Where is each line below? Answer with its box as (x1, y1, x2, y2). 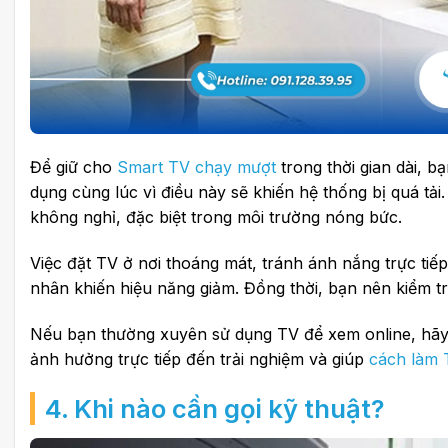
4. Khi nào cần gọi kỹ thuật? (45, 393, 385, 425)
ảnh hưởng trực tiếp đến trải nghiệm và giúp (30, 348, 364, 369)
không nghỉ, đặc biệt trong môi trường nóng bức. (30, 207, 402, 228)
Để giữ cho (30, 157, 117, 178)
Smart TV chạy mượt (117, 157, 276, 178)
